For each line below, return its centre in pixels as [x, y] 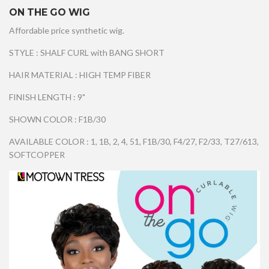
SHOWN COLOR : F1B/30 [57, 119]
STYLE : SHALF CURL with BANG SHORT [87, 53]
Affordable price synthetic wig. [67, 31]
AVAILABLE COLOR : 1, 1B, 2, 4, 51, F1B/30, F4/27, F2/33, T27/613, [134, 142]
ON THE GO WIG [50, 13]
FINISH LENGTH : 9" [47, 97]
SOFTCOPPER [37, 155]
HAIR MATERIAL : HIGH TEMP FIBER [80, 75]
